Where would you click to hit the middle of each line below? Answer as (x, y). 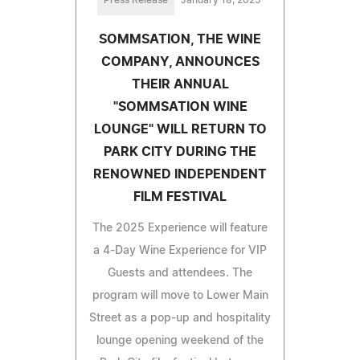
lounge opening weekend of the (180, 340)
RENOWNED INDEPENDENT (180, 174)
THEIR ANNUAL (180, 84)
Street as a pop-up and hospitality (180, 318)
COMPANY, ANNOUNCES (180, 61)
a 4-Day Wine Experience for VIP (180, 250)
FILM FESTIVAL (180, 196)
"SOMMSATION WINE (180, 106)
